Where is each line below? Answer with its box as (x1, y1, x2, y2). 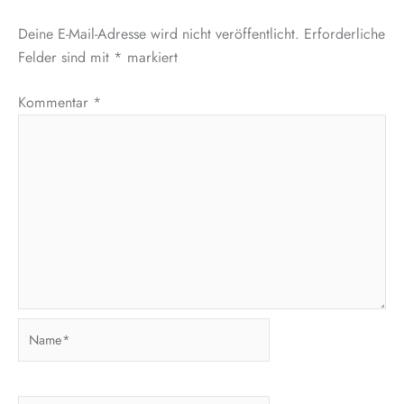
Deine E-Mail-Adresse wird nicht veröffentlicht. (18, 23, 299, 44)
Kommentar (18, 91, 93, 113)
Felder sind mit (18, 46, 114, 68)
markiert (123, 46, 178, 68)
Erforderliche (304, 23, 385, 44)
